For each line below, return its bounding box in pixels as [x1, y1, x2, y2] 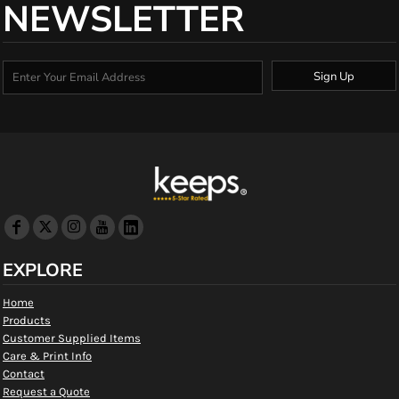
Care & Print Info [3, 349, 92, 362]
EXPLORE [3, 258, 83, 282]
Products [3, 313, 51, 327]
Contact [3, 367, 45, 380]
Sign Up [313, 68, 354, 85]
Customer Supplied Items [3, 331, 141, 345]
